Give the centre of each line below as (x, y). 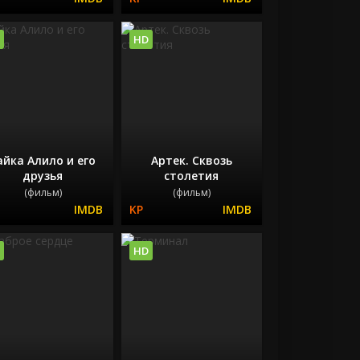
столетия (192, 176)
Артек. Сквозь (191, 161)
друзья (43, 176)
